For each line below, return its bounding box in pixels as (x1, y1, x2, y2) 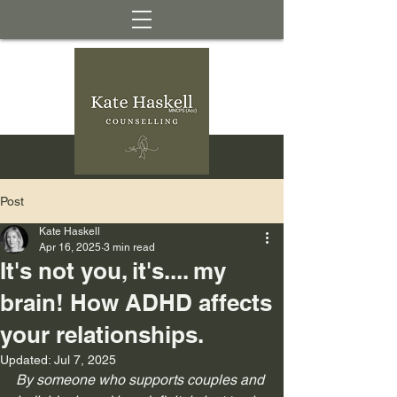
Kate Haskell (39, 225, 100, 237)
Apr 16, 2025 (39, 241, 101, 253)
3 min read (104, 241, 155, 253)
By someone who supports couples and (16, 371, 268, 388)
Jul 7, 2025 (54, 353, 116, 367)
